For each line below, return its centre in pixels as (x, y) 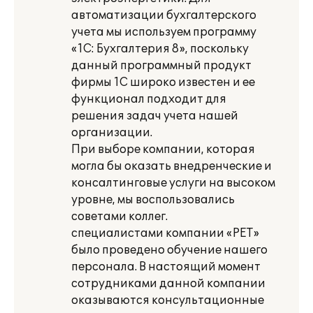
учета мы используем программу (164, 32)
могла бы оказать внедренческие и (172, 166)
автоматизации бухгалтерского (164, 15)
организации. (112, 133)
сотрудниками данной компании (168, 284)
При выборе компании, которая (163, 150)
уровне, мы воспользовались (153, 200)
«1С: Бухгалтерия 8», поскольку (160, 49)
